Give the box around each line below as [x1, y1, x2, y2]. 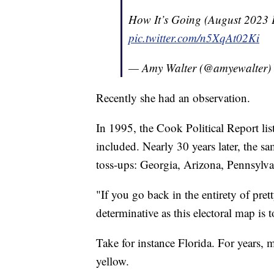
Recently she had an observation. [96, 89, 254, 105]
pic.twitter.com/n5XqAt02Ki [128, 29, 259, 45]
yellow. [96, 253, 133, 268]
